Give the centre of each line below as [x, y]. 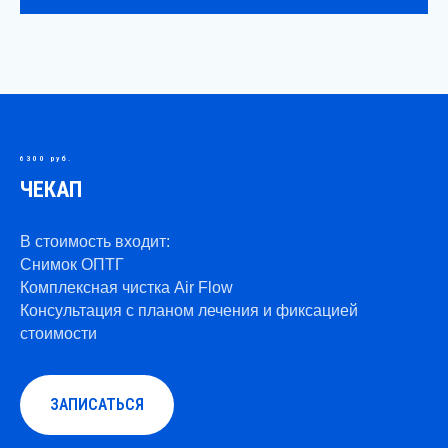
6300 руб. [46, 159]
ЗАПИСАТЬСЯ [97, 404]
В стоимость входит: [95, 242]
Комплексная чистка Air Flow [126, 288]
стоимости [58, 334]
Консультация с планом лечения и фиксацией [189, 311]
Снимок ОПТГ [72, 265]
